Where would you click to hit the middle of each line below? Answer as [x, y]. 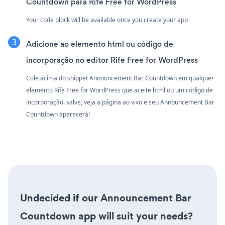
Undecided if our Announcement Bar [106, 198]
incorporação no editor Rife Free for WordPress [112, 60]
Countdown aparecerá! [58, 114]
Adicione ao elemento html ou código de [100, 44]
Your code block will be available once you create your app [107, 20]
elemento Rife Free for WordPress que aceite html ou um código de [120, 90]
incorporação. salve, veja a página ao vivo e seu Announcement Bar [120, 102]
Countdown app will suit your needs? [106, 216]
